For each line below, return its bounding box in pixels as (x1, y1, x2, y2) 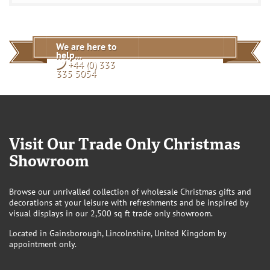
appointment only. (9, 239, 77, 250)
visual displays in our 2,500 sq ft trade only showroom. (9, 208, 213, 219)
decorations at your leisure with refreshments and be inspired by (9, 197, 248, 208)
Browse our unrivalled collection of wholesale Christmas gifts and (9, 186, 251, 197)
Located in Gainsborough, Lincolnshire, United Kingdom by (9, 228, 226, 239)
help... (56, 49, 82, 61)
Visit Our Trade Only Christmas (9, 136, 240, 155)
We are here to (56, 40, 117, 52)
